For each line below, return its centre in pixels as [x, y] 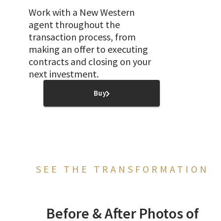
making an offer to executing [88, 49]
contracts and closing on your [90, 62]
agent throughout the [74, 25]
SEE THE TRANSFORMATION [122, 169]
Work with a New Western [82, 12]
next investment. [64, 74]
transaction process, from [82, 37]
